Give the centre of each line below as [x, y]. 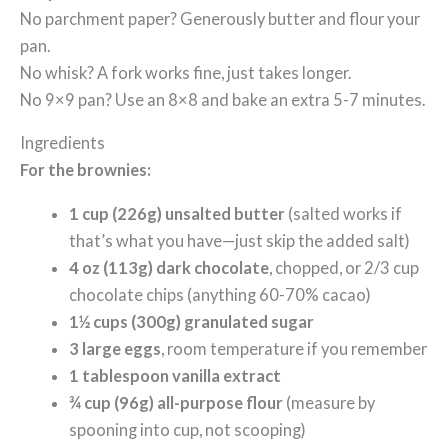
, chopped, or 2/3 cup [344, 267]
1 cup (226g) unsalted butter [177, 213]
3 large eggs [115, 348]
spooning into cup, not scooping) [188, 429]
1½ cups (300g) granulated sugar [192, 321]
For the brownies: [85, 170]
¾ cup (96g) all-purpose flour [176, 402]
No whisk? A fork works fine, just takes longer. [185, 72]
